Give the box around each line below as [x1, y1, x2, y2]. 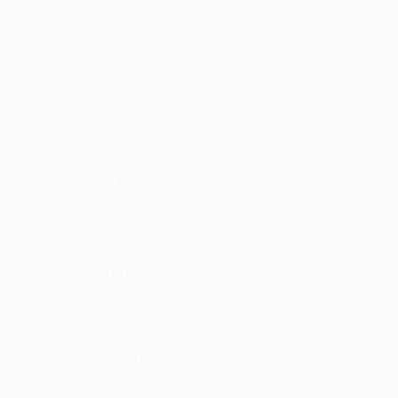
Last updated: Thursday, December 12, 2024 [21, 44, 251, 57]
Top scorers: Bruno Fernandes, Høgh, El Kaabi [7, 263, 320, 280]
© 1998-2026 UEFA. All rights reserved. [21, 28, 218, 41]
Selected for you [7, 170, 204, 197]
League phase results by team [7, 306, 219, 322]
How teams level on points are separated [7, 348, 294, 365]
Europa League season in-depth [7, 220, 231, 237]
